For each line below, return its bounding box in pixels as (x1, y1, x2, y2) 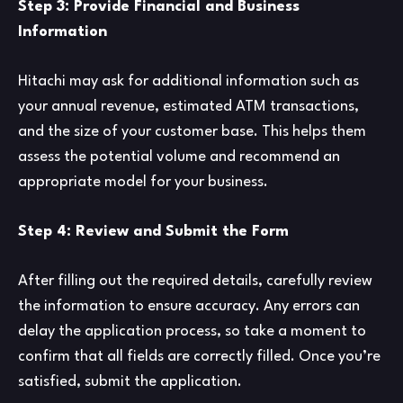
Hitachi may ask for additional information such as (18, 74, 359, 90)
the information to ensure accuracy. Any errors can (18, 299, 360, 315)
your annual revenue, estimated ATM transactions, (18, 99, 359, 115)
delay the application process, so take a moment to (18, 324, 366, 340)
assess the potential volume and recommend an (18, 149, 340, 166)
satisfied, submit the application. (18, 374, 242, 390)
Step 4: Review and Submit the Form (18, 224, 289, 240)
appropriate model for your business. (18, 175, 268, 191)
